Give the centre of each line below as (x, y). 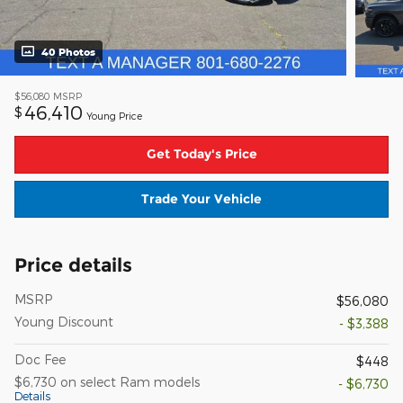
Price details (73, 265)
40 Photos (68, 52)
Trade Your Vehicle (201, 199)
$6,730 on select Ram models (107, 382)
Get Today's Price (201, 154)
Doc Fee (40, 360)
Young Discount (64, 322)
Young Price (114, 116)
